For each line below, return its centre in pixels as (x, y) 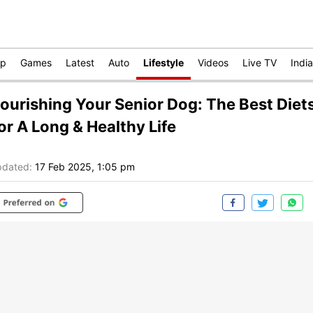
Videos (213, 63)
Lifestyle (163, 63)
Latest (80, 63)
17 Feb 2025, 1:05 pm (85, 167)
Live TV (260, 63)
